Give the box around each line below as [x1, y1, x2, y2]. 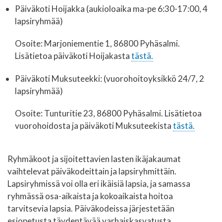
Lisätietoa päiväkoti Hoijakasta [15, 51, 131, 61]
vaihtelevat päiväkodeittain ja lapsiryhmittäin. [7, 166, 176, 177]
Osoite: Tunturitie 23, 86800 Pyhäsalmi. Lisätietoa [15, 108, 202, 119]
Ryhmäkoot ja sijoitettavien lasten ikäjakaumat [7, 154, 181, 165]
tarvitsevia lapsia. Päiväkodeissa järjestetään [7, 203, 174, 214]
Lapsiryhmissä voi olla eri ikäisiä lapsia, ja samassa [7, 178, 190, 189]
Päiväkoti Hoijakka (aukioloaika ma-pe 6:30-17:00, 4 [15, 3, 208, 14]
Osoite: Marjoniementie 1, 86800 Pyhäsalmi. [15, 38, 180, 49]
